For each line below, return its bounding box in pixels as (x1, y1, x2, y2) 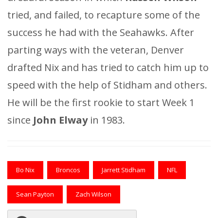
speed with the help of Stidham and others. (7, 78, 207, 91)
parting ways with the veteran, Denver (7, 43, 184, 56)
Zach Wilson (75, 189, 111, 199)
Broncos (56, 165, 80, 174)
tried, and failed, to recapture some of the (7, 8, 200, 21)
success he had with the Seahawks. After (7, 25, 194, 39)
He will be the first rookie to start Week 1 (7, 95, 195, 109)
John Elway (33, 113, 88, 127)
